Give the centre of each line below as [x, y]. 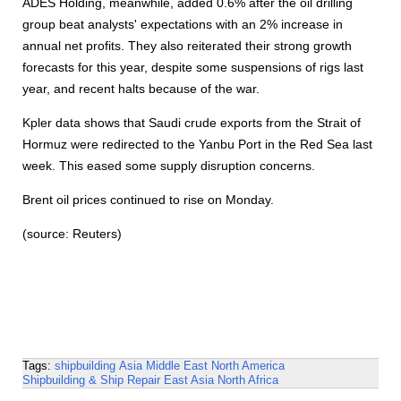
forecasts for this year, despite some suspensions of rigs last [193, 67]
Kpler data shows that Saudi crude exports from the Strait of [192, 123]
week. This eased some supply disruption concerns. [169, 166]
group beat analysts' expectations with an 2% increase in [183, 24]
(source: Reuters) [72, 234]
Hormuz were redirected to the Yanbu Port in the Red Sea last [197, 144]
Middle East [177, 366]
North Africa [248, 380]
